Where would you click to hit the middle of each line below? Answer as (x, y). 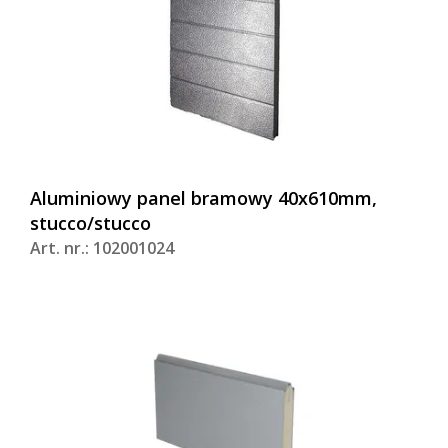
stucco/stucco (90, 223)
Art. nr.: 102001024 (102, 248)
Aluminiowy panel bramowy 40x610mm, (203, 198)
